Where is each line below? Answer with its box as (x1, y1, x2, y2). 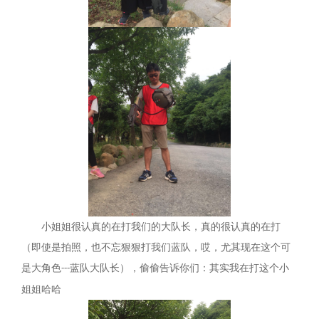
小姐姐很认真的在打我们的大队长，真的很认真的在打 (41, 221, 281, 233)
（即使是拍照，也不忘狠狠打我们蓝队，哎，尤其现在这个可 (21, 242, 291, 253)
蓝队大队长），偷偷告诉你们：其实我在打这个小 (70, 263, 289, 274)
